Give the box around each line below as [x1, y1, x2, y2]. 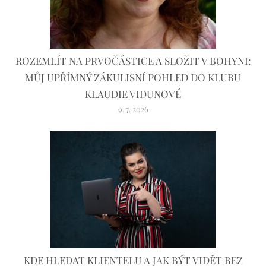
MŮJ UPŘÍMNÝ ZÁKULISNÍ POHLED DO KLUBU [25, 71, 241, 84]
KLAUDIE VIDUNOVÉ [85, 87, 181, 101]
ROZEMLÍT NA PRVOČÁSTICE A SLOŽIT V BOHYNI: [15, 54, 251, 68]
